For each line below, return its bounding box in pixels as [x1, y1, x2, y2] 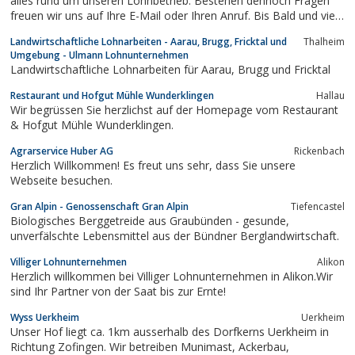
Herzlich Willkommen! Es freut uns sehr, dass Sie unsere [10, 157, 216, 173]
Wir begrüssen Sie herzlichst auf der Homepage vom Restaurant [10, 101, 338, 117]
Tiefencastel [291, 199, 345, 213]
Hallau [316, 88, 345, 102]
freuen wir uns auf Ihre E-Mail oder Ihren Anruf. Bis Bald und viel [10, 7, 338, 23]
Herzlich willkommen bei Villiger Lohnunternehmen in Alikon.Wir [10, 268, 333, 284]
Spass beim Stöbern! [10, 22, 115, 38]
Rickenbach [294, 143, 345, 158]
